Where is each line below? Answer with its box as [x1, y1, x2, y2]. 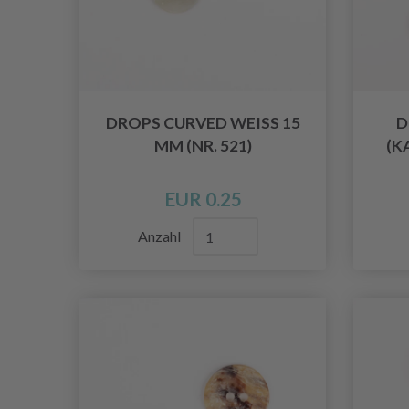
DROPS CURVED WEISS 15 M [105, 113, 300, 133]
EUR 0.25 [163, 187, 242, 211]
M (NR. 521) [153, 136, 252, 156]
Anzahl [138, 227, 184, 246]
